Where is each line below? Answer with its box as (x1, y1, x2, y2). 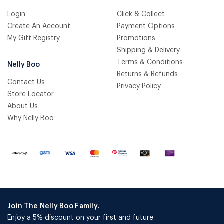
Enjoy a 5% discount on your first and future (7, 214, 153, 221)
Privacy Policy (117, 82, 161, 90)
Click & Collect (117, 10, 165, 18)
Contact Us (7, 78, 45, 86)
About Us (7, 102, 38, 110)
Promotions (117, 34, 155, 42)
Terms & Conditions (117, 58, 183, 66)
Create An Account (7, 22, 70, 30)
